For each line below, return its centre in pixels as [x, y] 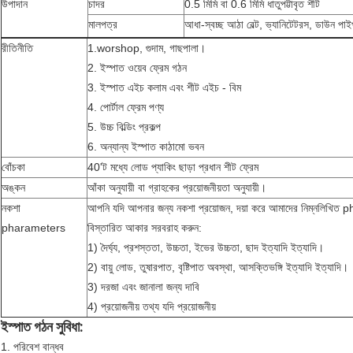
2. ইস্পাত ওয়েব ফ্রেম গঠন [137, 68]
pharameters [33, 228]
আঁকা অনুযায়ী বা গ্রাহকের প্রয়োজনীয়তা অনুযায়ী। [177, 188]
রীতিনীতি [17, 48]
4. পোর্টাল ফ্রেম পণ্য [126, 108]
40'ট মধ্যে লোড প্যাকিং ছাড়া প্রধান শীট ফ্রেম [173, 167]
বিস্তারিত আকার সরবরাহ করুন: [145, 228]
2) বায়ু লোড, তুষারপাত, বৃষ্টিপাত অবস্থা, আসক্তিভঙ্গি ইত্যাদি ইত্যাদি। [218, 268]
